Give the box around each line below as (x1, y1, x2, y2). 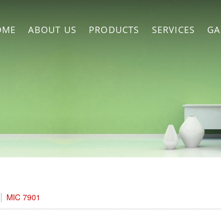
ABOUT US (28, 24, 76, 36)
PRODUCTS (88, 24, 140, 36)
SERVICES (151, 24, 195, 36)
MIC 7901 (6, 191, 40, 203)
